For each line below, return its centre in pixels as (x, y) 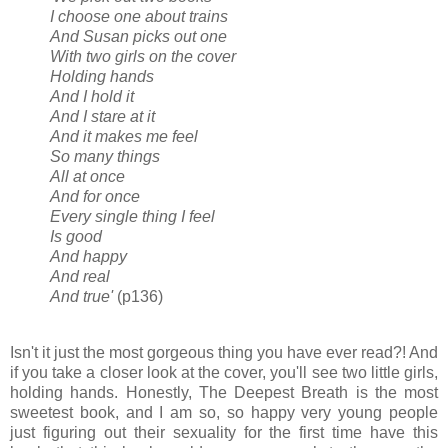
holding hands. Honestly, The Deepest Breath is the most (224, 393)
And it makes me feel (124, 137)
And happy (88, 257)
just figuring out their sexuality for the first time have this (224, 433)
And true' (81, 297)
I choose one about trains (139, 17)
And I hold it (92, 97)
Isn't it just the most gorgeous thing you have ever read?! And (224, 353)
